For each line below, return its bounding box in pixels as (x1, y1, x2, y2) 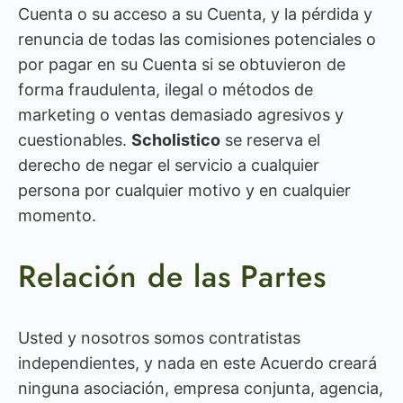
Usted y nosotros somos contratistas (18, 328, 300, 347)
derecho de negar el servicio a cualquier (18, 156, 319, 175)
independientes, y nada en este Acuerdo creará (18, 354, 377, 372)
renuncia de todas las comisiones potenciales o (18, 30, 376, 49)
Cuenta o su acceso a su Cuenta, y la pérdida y (18, 4, 372, 23)
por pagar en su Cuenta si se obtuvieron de (18, 55, 345, 74)
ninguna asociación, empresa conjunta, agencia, (18, 379, 383, 398)
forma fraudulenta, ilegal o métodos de (18, 80, 313, 99)
